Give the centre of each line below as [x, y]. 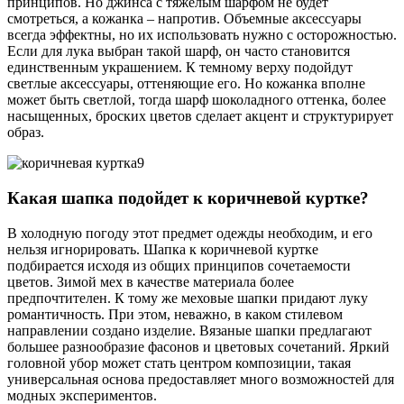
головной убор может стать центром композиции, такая [179, 363]
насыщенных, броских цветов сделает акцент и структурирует [200, 116]
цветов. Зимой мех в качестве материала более [151, 281]
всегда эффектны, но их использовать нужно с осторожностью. [202, 35]
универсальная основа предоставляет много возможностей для [201, 379]
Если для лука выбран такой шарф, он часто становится [179, 51]
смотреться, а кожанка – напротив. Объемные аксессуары [184, 19]
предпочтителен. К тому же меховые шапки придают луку [188, 298]
